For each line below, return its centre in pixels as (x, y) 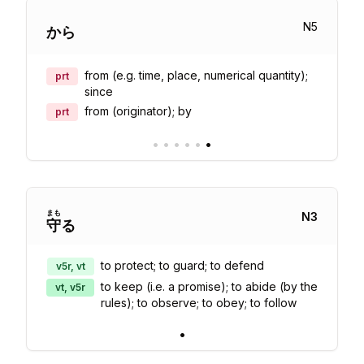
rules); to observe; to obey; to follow (199, 303)
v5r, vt (71, 266)
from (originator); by (138, 111)
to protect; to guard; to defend (182, 265)
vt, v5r (70, 287)
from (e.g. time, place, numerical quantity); (196, 75)
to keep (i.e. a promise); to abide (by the (209, 286)
